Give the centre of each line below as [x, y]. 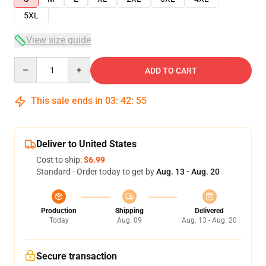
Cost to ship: [60, 160]
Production [59, 211]
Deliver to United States [86, 144]
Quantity [30, 62]
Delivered [209, 211]
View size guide [58, 40]
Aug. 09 [129, 220]
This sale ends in [67, 101]
